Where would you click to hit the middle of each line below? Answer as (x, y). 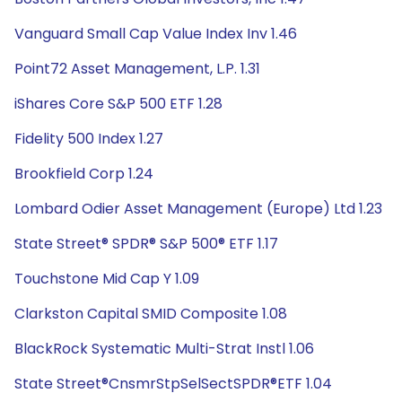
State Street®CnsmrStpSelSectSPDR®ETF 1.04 (173, 384)
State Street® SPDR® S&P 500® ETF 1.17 (146, 244)
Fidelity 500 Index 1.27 (89, 139)
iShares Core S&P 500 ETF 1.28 (118, 104)
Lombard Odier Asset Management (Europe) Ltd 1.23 (198, 209)
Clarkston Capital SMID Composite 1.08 (151, 314)
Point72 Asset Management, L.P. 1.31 (137, 69)
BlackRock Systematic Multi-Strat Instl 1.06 (164, 349)
